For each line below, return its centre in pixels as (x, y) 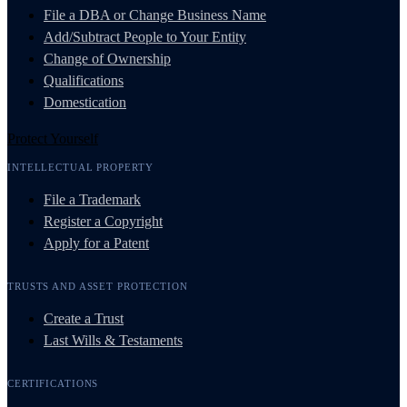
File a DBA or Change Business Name (155, 15)
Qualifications (84, 80)
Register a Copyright (103, 221)
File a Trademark (92, 199)
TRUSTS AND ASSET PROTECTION (98, 286)
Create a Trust (84, 318)
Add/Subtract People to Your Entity (145, 36)
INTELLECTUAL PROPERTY (80, 167)
